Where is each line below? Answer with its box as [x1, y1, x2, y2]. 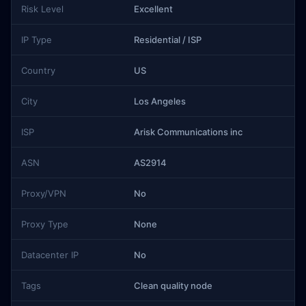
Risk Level [21, 3, 64, 14]
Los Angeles [134, 96, 186, 107]
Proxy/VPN [21, 188, 66, 199]
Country [21, 65, 55, 76]
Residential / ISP [134, 34, 201, 45]
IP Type [21, 34, 52, 45]
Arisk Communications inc [134, 126, 242, 137]
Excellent [134, 3, 173, 14]
